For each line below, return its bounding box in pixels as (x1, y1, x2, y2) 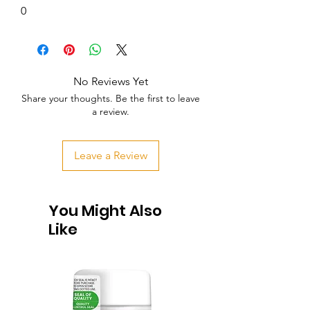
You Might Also (48, 200, 162, 221)
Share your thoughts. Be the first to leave (21, 92, 200, 104)
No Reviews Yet (73, 75, 148, 88)
